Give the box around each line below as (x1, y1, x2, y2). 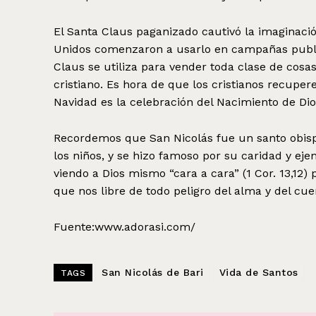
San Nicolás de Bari (102, 266, 204, 278)
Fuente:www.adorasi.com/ (54, 219, 195, 233)
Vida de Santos (219, 266, 298, 278)
